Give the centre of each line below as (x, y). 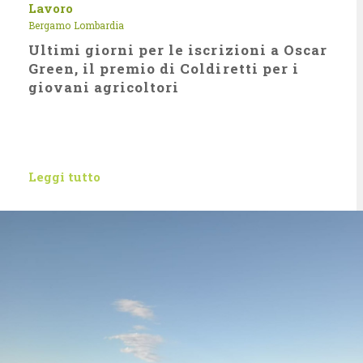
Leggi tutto (64, 177)
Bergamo (49, 25)
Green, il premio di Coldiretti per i (164, 68)
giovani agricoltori (104, 87)
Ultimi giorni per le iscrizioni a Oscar (178, 50)
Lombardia (99, 25)
